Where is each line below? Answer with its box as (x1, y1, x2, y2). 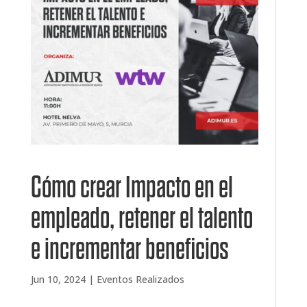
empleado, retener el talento (30, 202, 253, 235)
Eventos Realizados (96, 273, 184, 286)
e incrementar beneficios (30, 233, 229, 266)
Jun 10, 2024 (30, 273, 86, 286)
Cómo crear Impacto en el (30, 171, 233, 204)
